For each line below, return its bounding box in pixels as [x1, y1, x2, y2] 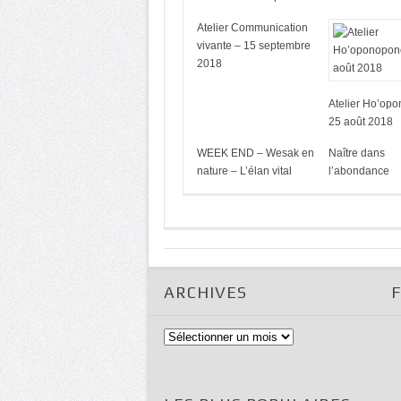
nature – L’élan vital [197, 165, 292, 177]
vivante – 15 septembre [197, 39, 311, 52]
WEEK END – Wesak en [197, 147, 314, 159]
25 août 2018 [328, 115, 393, 128]
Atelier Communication [197, 21, 308, 34]
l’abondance [328, 165, 389, 177]
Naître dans [328, 147, 385, 159]
